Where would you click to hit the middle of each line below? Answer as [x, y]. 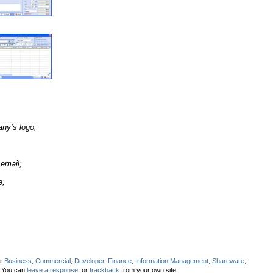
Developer [89, 261]
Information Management [172, 261]
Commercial [53, 261]
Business [18, 261]
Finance [119, 261]
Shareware [228, 261]
